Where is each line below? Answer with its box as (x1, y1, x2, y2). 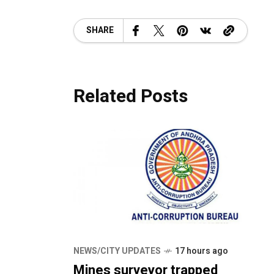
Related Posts (73, 83, 188, 110)
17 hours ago (175, 245, 228, 258)
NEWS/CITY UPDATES (73, 245, 161, 258)
